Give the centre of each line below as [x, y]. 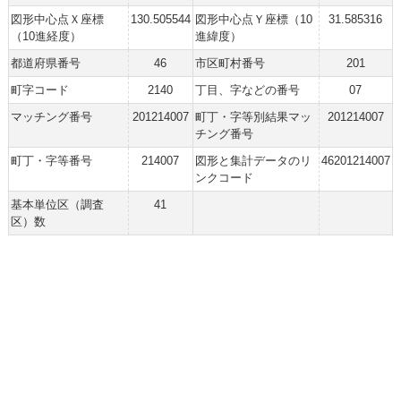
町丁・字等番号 [51, 161]
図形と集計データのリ [253, 161]
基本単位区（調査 [57, 205]
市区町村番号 [230, 63]
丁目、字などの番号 [247, 90]
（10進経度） [46, 36]
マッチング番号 [51, 117]
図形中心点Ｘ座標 [57, 19]
